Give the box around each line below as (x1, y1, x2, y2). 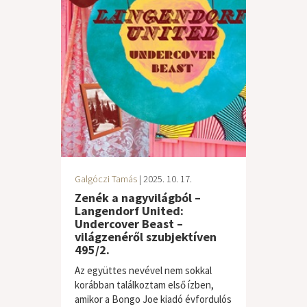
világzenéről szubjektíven (75, 229, 217, 245)
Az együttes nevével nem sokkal (75, 264, 212, 277)
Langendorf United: (75, 203, 184, 219)
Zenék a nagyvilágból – (75, 190, 201, 206)
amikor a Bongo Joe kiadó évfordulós (75, 293, 232, 306)
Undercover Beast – (75, 216, 183, 232)
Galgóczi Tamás (75, 173, 137, 185)
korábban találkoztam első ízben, (75, 278, 214, 291)
